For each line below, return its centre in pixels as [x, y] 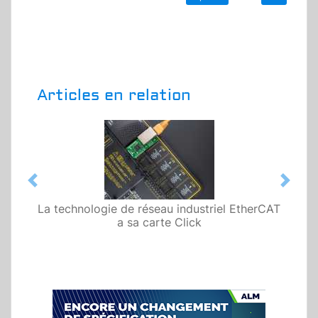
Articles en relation [114, 95]
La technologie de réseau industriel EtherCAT [159, 209]
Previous [55, 188]
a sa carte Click [159, 223]
